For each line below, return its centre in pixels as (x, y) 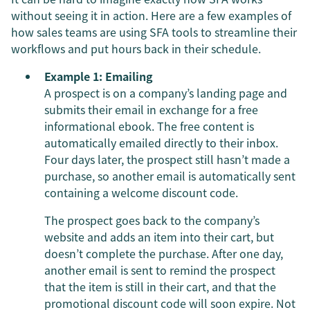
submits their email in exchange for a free (151, 109)
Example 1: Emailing (99, 76)
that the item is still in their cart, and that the (160, 286)
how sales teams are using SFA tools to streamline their (154, 32)
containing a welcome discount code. (141, 192)
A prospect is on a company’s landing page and (166, 93)
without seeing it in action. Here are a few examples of (151, 15)
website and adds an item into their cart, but (159, 237)
